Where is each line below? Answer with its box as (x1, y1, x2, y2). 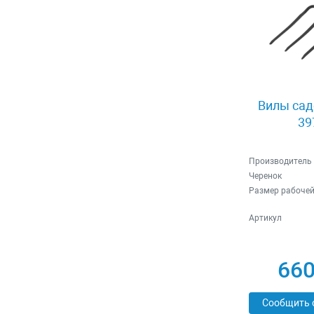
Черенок (248, 171, 282, 182)
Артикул (248, 213, 282, 224)
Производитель (248, 156, 312, 167)
